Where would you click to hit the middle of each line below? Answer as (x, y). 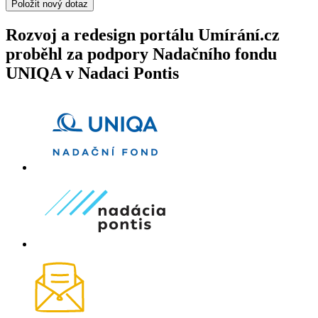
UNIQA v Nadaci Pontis (92, 73)
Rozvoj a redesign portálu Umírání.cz (143, 34)
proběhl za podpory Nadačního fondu (141, 54)
